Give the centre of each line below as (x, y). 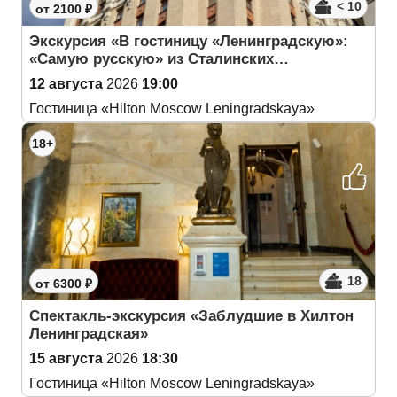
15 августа (66, 358)
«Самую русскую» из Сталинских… (159, 59)
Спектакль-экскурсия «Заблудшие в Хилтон (191, 316)
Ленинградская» (89, 334)
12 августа (66, 84)
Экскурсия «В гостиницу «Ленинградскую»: (189, 41)
